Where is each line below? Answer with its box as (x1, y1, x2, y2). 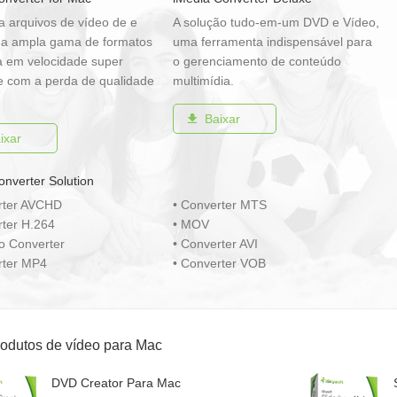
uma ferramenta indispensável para (172, 35, 372, 49)
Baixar (204, 112, 240, 126)
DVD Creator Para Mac (51, 376, 181, 390)
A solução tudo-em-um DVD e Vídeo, (172, 15, 379, 29)
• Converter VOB (172, 256, 266, 270)
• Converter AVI (172, 237, 258, 251)
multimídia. (172, 74, 234, 88)
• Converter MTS (172, 198, 267, 212)
